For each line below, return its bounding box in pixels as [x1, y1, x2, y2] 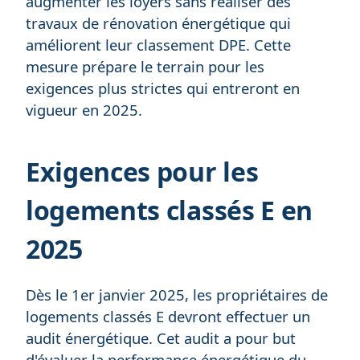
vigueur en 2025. [26, 99, 142, 120]
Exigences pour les [26, 153, 259, 189]
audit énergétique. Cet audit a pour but [26, 327, 296, 348]
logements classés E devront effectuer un [26, 305, 310, 326]
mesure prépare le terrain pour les [26, 55, 264, 76]
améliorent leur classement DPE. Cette [26, 34, 291, 55]
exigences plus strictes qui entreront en [26, 77, 300, 98]
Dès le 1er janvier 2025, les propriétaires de [26, 284, 328, 305]
